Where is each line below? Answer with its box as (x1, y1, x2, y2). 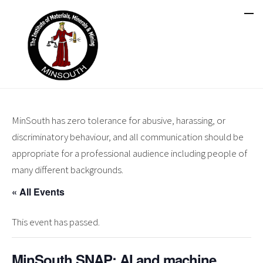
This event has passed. (12, 215, 100, 228)
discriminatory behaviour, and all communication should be (12, 130, 244, 143)
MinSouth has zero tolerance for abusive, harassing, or (12, 114, 225, 127)
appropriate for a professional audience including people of (12, 147, 247, 160)
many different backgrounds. (12, 163, 123, 176)
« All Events (12, 185, 65, 198)
